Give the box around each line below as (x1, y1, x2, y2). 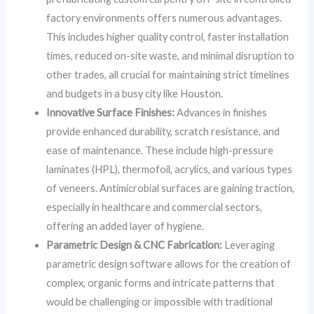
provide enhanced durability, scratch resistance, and (46, 125, 280, 138)
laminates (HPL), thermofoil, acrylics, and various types (46, 163, 293, 176)
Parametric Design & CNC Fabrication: (46, 239, 223, 252)
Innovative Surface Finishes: (46, 107, 175, 119)
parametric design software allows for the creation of (46, 258, 292, 271)
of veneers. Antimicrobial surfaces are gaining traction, (46, 182, 295, 195)
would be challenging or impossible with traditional (46, 296, 273, 308)
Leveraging (222, 239, 275, 252)
